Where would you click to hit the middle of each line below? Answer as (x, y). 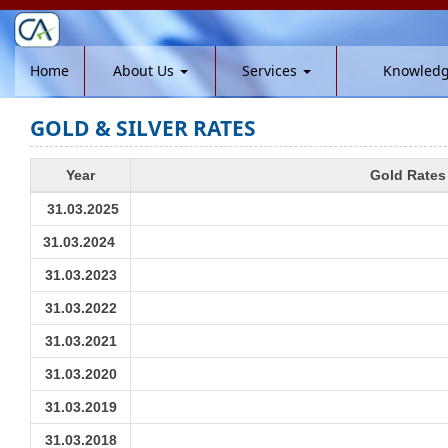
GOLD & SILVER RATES (143, 128)
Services (271, 70)
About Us (145, 70)
